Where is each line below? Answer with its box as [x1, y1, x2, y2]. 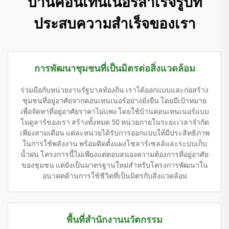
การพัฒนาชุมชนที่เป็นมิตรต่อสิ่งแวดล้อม [34, 62, 195, 74]
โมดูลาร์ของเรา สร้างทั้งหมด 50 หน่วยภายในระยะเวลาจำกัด [20, 118, 209, 126]
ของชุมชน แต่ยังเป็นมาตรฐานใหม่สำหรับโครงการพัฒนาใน [21, 161, 208, 169]
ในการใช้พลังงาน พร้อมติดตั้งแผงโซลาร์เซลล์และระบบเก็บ [22, 139, 207, 148]
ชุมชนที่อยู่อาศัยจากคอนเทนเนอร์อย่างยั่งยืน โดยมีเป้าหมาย [22, 96, 207, 105]
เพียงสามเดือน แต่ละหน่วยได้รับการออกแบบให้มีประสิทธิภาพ [19, 128, 210, 137]
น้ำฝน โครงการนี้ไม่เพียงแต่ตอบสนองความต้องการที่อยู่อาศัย [20, 150, 209, 158]
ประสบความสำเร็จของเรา [33, 15, 196, 32]
